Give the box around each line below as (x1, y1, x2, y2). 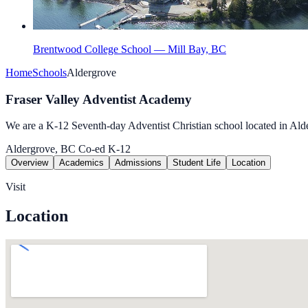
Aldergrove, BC (5, 143, 76, 155)
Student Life (173, 157, 221, 168)
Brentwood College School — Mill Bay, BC (33, 43, 226, 55)
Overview (11, 157, 48, 168)
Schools (32, 67, 67, 78)
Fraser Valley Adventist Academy (5, 91, 192, 107)
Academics (59, 157, 104, 168)
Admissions (115, 157, 162, 168)
